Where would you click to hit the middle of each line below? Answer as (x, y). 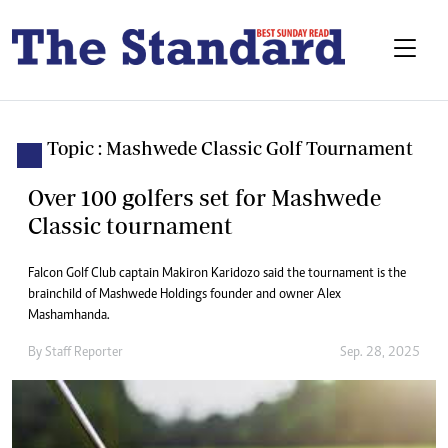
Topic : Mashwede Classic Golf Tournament (230, 148)
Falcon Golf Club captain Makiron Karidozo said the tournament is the (217, 274)
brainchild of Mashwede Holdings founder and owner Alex (184, 295)
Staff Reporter (84, 353)
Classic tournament (130, 226)
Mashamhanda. (69, 316)
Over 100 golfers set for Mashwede (204, 198)
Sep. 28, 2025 (380, 353)
